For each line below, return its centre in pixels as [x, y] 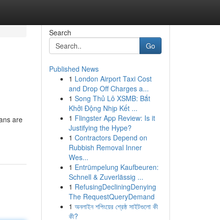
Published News [74, 69]
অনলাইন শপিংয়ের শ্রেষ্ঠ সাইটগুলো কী [116, 206]
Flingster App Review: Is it [115, 118]
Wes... [78, 157]
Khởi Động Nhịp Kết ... [103, 108]
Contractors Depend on [111, 137]
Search [60, 32]
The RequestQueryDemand [111, 196]
